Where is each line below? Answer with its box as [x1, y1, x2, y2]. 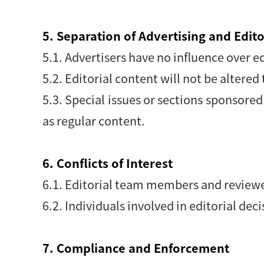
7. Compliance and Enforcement [42, 239, 229, 256]
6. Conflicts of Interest [42, 154, 173, 171]
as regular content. [42, 112, 145, 129]
